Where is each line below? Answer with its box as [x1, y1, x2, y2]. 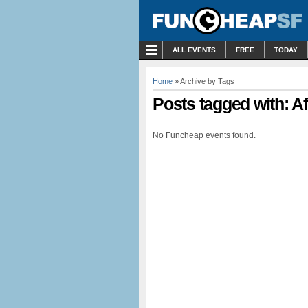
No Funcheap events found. [153, 131, 256, 140]
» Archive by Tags [173, 77, 234, 85]
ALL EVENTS [173, 46, 216, 54]
